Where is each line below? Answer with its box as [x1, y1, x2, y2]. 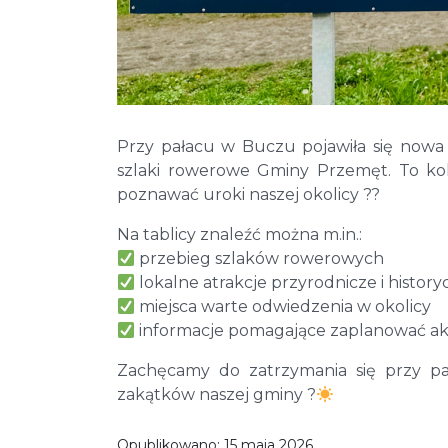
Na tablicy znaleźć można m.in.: [117, 224, 362, 244]
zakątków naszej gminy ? [117, 384, 316, 404]
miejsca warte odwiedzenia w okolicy [135, 296, 432, 316]
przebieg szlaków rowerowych [135, 248, 385, 268]
